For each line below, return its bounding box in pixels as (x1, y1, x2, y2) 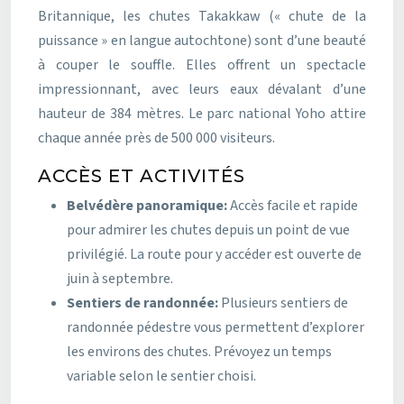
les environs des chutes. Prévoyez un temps (67, 341, 332, 362)
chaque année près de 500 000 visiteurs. (38, 127, 275, 148)
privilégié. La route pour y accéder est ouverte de (67, 243, 362, 264)
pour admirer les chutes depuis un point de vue (67, 219, 350, 240)
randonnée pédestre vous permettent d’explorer (67, 317, 364, 337)
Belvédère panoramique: (67, 195, 230, 216)
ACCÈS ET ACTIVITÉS (38, 164, 245, 187)
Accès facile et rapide (230, 195, 358, 216)
